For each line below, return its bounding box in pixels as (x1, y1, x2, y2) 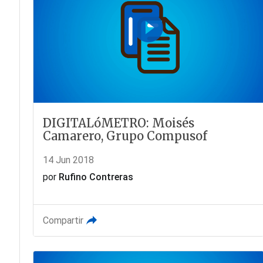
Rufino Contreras (58, 171, 133, 183)
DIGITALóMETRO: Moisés (42, 116, 194, 131)
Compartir (42, 215, 83, 227)
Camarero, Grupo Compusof (42, 129, 207, 144)
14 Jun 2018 (42, 154, 94, 166)
